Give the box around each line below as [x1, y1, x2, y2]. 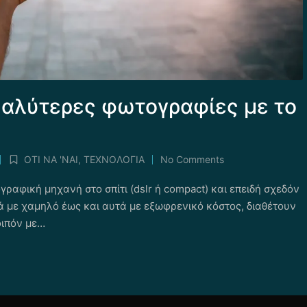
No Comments [160, 153, 224, 166]
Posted [6, 160, 38, 173]
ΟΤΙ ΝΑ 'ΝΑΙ [23, 153, 78, 166]
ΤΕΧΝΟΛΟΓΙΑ [83, 153, 145, 166]
